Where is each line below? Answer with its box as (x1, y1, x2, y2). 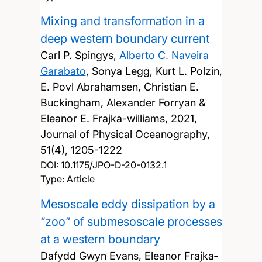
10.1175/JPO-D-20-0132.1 (60, 158, 167, 171)
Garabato (40, 64, 86, 77)
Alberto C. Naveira (119, 49, 209, 61)
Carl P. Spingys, (40, 49, 119, 61)
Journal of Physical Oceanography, (40, 127, 210, 140)
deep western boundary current (40, 31, 209, 46)
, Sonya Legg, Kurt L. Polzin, (85, 64, 222, 77)
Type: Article (40, 173, 95, 185)
